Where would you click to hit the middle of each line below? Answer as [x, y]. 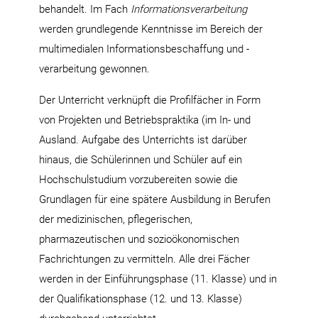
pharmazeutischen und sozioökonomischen [139, 239]
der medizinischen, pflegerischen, [116, 219]
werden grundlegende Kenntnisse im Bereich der [151, 29]
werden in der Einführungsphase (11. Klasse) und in [158, 279]
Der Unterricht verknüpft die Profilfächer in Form [150, 100]
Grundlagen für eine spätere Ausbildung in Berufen [155, 199]
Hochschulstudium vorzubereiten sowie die [138, 179]
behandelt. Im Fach [85, 9]
